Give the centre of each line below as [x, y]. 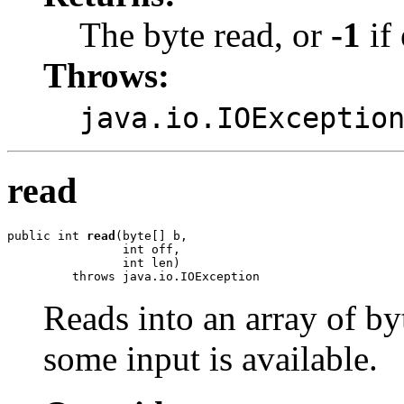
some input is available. [211, 358]
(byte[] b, [151, 235]
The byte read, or [205, 35]
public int [47, 235]
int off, [94, 249]
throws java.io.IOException [133, 276]
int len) [94, 262]
